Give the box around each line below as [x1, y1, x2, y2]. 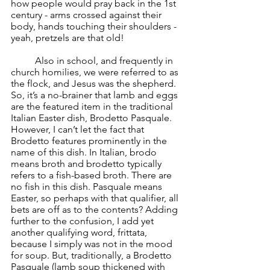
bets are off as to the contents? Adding [11, 204, 180, 215]
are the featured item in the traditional [11, 101, 175, 112]
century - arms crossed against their [11, 9, 164, 20]
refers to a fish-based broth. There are [11, 169, 174, 181]
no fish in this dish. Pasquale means [11, 181, 165, 192]
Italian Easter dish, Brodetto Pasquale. [11, 112, 174, 124]
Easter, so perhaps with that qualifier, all [11, 192, 181, 204]
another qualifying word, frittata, [11, 227, 149, 238]
